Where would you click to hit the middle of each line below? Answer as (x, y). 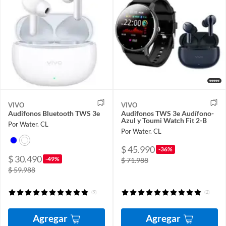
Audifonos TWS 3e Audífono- (167, 114)
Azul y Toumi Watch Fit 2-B (164, 121)
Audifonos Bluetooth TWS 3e (54, 114)
